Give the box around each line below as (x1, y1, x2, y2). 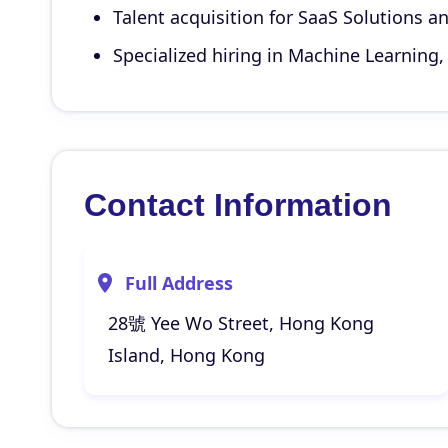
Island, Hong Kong (108, 343, 265, 367)
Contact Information (84, 187, 392, 223)
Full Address (125, 271, 233, 295)
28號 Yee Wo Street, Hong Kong (108, 311, 374, 335)
